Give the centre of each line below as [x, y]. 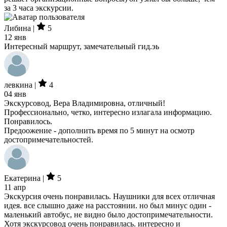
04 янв [15, 94]
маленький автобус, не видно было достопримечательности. [108, 215]
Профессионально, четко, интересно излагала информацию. [108, 112]
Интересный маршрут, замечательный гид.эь [82, 46]
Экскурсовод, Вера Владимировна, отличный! [85, 103]
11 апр [15, 187]
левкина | [21, 85]
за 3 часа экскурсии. [39, 8]
